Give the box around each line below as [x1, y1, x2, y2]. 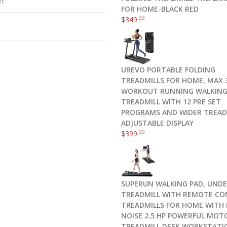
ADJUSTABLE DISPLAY [121, 118, 194, 128]
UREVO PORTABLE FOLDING [121, 65, 215, 74]
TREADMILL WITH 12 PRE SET [121, 97, 221, 106]
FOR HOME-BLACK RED [121, 4, 199, 14]
